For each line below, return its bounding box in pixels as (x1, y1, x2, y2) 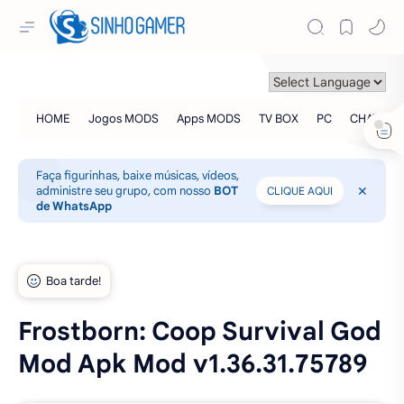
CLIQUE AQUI (267, 184, 333, 197)
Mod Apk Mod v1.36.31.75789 (18, 348, 367, 380)
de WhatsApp (36, 198, 112, 214)
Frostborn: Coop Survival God (18, 316, 381, 347)
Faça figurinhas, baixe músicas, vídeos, (36, 168, 239, 183)
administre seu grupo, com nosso (36, 183, 214, 198)
